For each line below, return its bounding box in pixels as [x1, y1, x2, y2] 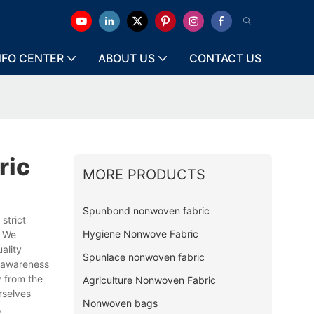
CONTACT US [189, 51, 261, 65]
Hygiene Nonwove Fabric [82, 227, 198, 240]
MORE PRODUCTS [82, 165, 205, 183]
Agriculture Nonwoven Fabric [82, 273, 216, 286]
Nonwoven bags [82, 296, 158, 309]
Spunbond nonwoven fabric [82, 204, 210, 217]
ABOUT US [98, 51, 155, 65]
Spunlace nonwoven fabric [82, 250, 205, 263]
